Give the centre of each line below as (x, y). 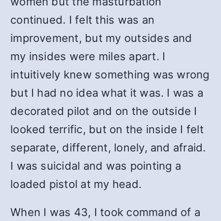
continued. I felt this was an (83, 20)
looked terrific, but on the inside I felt (107, 129)
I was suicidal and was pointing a (96, 166)
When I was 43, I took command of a (106, 212)
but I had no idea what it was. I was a (107, 93)
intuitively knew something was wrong (110, 74)
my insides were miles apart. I (88, 56)
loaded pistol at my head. (76, 184)
